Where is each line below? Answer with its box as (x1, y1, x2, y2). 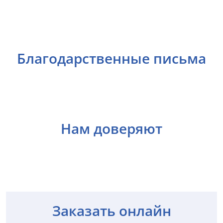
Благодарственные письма (17, 48, 206, 68)
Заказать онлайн (52, 201, 171, 220)
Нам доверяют (61, 118, 162, 138)
